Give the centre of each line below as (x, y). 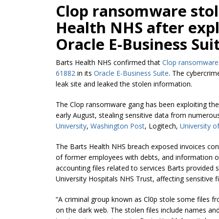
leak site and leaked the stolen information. (124, 84)
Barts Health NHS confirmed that (109, 62)
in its (85, 73)
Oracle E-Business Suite (131, 73)
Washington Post (118, 126)
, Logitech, (162, 126)
